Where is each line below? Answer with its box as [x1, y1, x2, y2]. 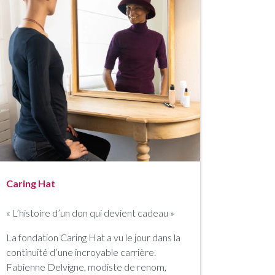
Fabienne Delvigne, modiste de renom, [6, 261, 166, 273]
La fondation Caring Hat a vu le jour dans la [6, 231, 180, 244]
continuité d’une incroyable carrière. [6, 246, 156, 258]
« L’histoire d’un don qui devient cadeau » [6, 207, 174, 219]
